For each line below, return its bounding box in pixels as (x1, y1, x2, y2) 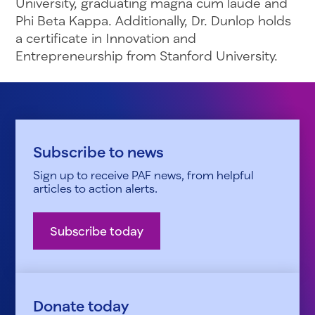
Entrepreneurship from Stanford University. (15, 47, 278, 63)
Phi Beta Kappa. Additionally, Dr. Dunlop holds (15, 12, 291, 28)
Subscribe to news (33, 143, 165, 161)
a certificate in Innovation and (15, 30, 196, 46)
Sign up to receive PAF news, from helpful (33, 168, 255, 182)
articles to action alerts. (33, 181, 158, 195)
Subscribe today (50, 224, 144, 239)
